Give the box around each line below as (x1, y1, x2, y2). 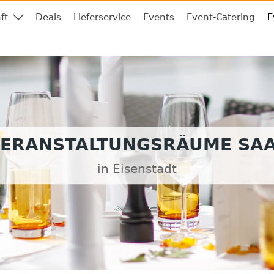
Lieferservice (73, 12, 131, 23)
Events (143, 12, 174, 23)
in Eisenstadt (97, 161, 177, 177)
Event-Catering (187, 12, 255, 23)
